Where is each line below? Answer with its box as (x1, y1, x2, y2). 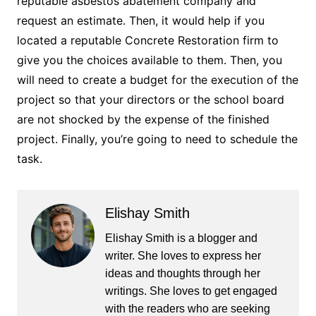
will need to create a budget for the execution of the (16, 73, 298, 87)
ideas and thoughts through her (104, 267, 260, 280)
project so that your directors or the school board (16, 92, 284, 107)
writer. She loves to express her (104, 250, 261, 262)
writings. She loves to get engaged (104, 285, 277, 298)
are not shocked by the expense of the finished (16, 112, 269, 127)
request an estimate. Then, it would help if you (16, 13, 265, 28)
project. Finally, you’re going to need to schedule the (16, 132, 298, 147)
